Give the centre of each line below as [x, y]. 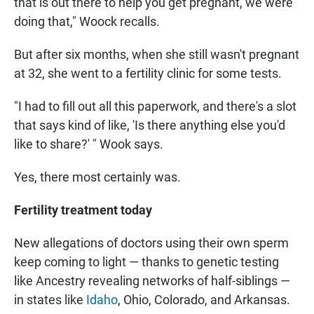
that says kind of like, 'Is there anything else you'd [150, 125]
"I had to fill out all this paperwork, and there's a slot [155, 107]
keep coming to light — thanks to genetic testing [146, 262]
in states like [50, 300]
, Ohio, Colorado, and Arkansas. [204, 300]
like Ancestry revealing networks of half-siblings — [152, 281]
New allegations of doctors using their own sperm [151, 243]
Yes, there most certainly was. [97, 177]
